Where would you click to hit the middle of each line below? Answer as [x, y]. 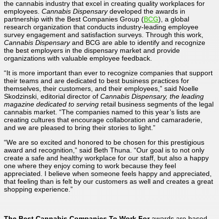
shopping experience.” [38, 189]
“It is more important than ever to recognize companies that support [108, 73]
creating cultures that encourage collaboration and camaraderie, [103, 120]
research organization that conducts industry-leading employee [101, 27]
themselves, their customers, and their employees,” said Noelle [101, 88]
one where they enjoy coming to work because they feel [90, 165]
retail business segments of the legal [157, 104]
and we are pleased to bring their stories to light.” [80, 127]
